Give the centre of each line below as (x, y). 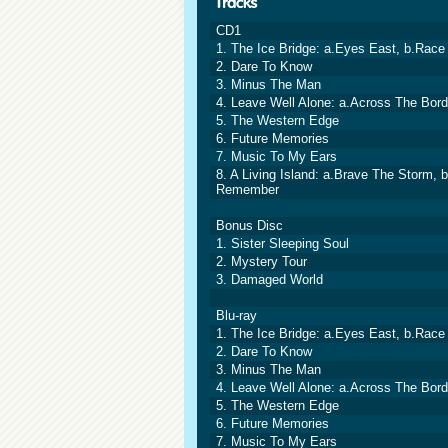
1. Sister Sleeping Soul (282, 243)
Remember (247, 189)
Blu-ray (236, 315)
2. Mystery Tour (261, 261)
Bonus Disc (249, 225)
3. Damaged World (269, 279)
